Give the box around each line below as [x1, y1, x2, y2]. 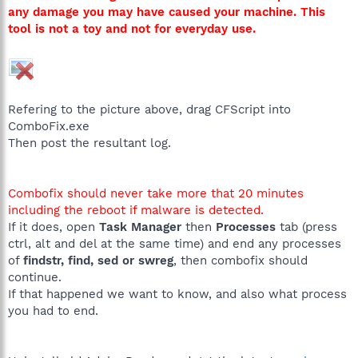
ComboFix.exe [8, 118, 89, 133]
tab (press [276, 219, 337, 234]
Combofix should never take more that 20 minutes [8, 185, 304, 201]
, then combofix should [173, 253, 308, 268]
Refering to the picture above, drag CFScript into [8, 101, 291, 117]
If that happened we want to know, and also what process [8, 286, 347, 301]
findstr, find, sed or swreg [23, 253, 173, 268]
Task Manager [99, 219, 181, 234]
